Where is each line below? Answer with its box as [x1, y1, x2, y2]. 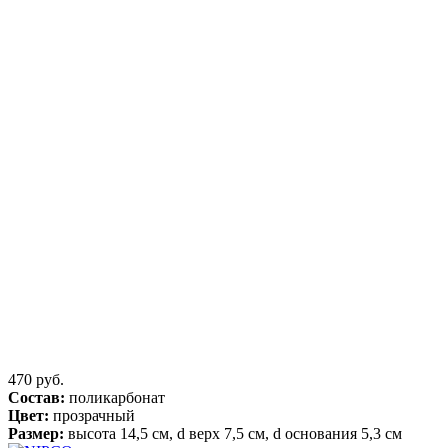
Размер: [8, 424, 64, 442]
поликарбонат [65, 388, 165, 406]
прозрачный [49, 406, 135, 424]
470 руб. [8, 370, 64, 388]
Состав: [8, 388, 65, 406]
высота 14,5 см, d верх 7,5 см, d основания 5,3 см [64, 424, 402, 442]
